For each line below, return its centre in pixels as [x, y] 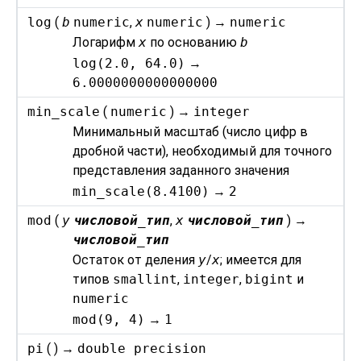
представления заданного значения [181, 171]
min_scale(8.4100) [141, 191]
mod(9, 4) [109, 319]
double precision [142, 348]
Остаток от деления [136, 260]
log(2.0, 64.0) [129, 63]
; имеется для [261, 260]
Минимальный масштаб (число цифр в [191, 132]
